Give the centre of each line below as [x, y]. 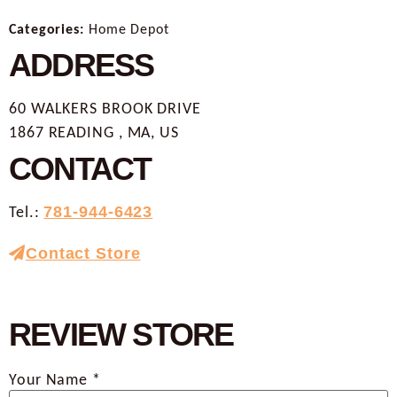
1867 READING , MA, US [94, 132]
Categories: [49, 28]
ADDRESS [82, 65]
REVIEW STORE [121, 334]
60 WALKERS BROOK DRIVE [105, 108]
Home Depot [128, 28]
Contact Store [83, 253]
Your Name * [55, 379]
